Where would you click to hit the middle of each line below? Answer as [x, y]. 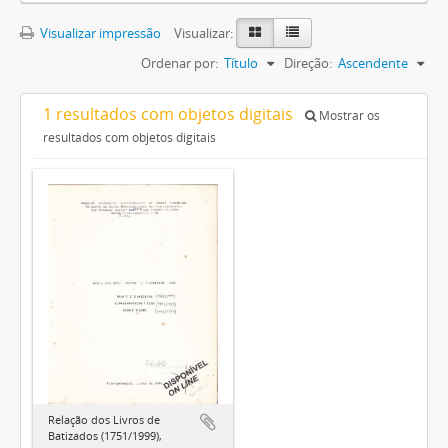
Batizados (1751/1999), [105, 435]
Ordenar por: [179, 63]
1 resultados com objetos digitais [170, 114]
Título [241, 63]
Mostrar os [348, 115]
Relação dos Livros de [104, 419]
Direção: [308, 63]
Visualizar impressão [99, 33]
